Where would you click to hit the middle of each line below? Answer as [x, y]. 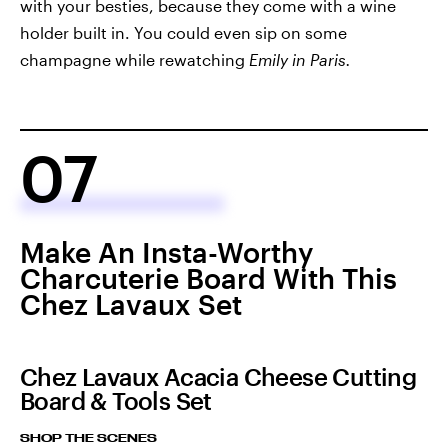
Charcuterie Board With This [208, 278]
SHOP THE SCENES [88, 438]
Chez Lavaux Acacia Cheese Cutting [218, 377]
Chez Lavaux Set [131, 304]
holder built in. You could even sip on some [183, 33]
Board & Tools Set [116, 401]
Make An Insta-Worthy [166, 252]
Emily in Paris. [300, 60]
